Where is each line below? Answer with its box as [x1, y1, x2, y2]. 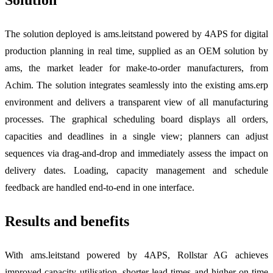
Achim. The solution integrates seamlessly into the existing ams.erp [5, 80, 268, 91]
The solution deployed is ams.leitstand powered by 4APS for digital [5, 29, 268, 40]
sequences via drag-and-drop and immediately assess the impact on [5, 148, 268, 159]
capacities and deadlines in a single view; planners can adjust [5, 131, 268, 142]
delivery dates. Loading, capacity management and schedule [5, 165, 268, 176]
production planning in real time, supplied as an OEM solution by [5, 46, 268, 57]
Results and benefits [5, 213, 129, 230]
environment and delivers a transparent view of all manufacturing [5, 97, 268, 108]
